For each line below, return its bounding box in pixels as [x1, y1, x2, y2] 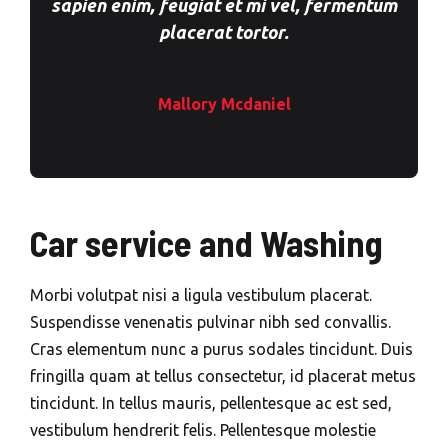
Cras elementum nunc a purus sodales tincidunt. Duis [30, 340, 413, 358]
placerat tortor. [159, 22, 289, 42]
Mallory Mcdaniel [157, 95, 291, 113]
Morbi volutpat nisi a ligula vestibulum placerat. [30, 286, 372, 304]
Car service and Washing [30, 221, 383, 264]
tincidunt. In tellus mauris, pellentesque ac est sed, [30, 394, 392, 412]
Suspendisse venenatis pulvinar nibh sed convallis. [30, 313, 391, 331]
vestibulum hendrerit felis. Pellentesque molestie [30, 421, 376, 439]
